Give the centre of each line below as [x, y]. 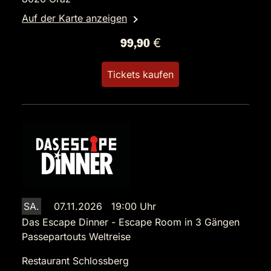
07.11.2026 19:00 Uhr [105, 207]
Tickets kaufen [140, 75]
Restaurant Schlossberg [75, 261]
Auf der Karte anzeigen [74, 18]
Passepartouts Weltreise [76, 237]
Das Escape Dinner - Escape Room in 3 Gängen [131, 222]
